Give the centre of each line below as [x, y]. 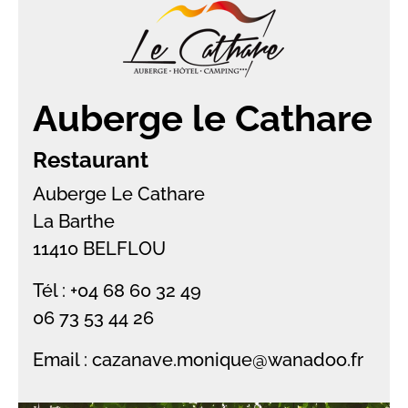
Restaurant [91, 160]
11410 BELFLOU [99, 249]
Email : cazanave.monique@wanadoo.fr [198, 360]
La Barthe [74, 221]
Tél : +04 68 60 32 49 [117, 291]
